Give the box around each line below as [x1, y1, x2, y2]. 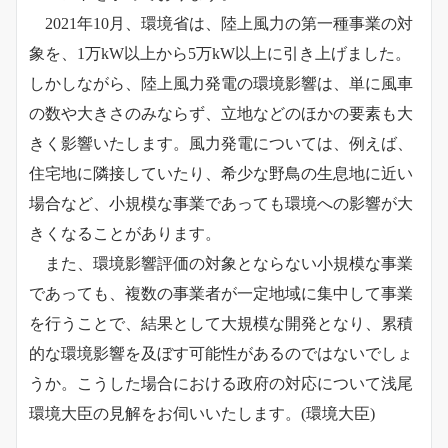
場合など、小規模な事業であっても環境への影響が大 [29, 195, 413, 213]
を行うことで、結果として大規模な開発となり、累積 [29, 315, 413, 333]
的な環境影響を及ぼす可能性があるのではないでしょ [29, 345, 413, 363]
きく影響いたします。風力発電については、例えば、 [29, 135, 413, 153]
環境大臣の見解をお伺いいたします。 [29, 405, 301, 423]
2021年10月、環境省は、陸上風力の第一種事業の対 [29, 15, 413, 33]
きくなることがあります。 [29, 225, 221, 243]
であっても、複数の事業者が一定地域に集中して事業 [29, 285, 413, 303]
